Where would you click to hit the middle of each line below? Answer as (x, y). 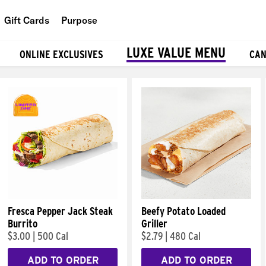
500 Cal (53, 236)
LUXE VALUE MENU (176, 53)
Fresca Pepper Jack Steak (60, 211)
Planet (96, 74)
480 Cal (185, 236)
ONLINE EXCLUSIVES (61, 54)
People (98, 47)
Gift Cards (27, 20)
